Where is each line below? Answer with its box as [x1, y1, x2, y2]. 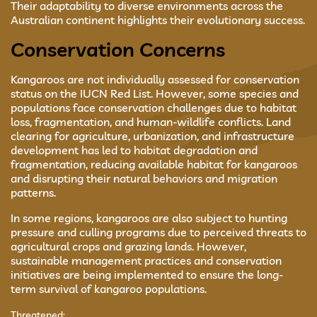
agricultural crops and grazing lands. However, [11, 239, 246, 253]
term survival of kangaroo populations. [11, 282, 207, 296]
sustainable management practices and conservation [11, 253, 282, 267]
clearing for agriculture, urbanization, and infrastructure [11, 129, 294, 143]
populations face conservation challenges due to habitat [11, 100, 296, 115]
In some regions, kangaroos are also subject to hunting [11, 211, 287, 225]
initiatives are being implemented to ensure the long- [11, 267, 283, 282]
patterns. [11, 185, 56, 200]
